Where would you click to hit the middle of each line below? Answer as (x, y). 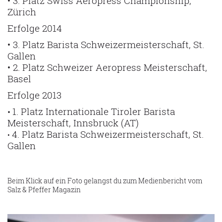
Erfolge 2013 (34, 95)
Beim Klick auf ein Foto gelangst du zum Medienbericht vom (105, 181)
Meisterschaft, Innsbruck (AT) (73, 123)
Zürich (22, 12)
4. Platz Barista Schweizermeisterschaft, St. (108, 134)
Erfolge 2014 (35, 28)
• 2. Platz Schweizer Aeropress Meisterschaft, (107, 67)
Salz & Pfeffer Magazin (44, 190)
